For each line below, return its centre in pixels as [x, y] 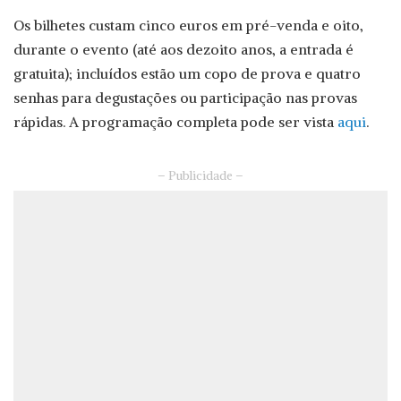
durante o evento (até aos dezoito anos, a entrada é [183, 50]
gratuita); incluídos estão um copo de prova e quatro [187, 74]
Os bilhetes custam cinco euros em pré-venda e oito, [188, 26]
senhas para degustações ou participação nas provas [185, 98]
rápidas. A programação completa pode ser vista [175, 122]
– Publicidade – [200, 176]
